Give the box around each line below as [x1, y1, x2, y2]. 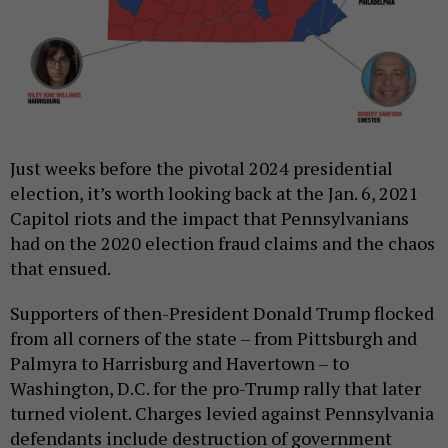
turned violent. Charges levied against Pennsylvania [10, 401, 434, 426]
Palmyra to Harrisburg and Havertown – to [10, 351, 349, 376]
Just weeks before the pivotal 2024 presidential [10, 156, 393, 181]
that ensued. [10, 256, 111, 281]
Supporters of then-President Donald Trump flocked [10, 301, 434, 326]
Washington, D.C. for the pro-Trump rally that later [10, 376, 421, 401]
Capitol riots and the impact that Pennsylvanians [10, 206, 409, 231]
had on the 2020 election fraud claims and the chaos [10, 231, 435, 256]
